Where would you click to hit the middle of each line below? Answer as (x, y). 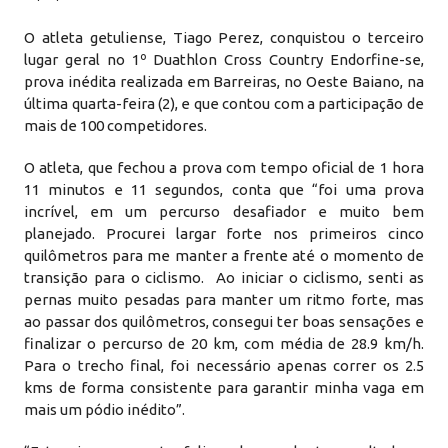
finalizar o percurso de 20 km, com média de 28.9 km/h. (224, 343)
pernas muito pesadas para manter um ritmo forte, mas (224, 299)
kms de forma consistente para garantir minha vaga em (224, 387)
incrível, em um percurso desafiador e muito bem (224, 211)
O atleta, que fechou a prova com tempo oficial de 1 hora (224, 167)
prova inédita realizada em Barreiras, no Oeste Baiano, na (224, 81)
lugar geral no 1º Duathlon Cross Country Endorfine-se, (224, 59)
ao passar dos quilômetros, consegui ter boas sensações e (224, 321)
